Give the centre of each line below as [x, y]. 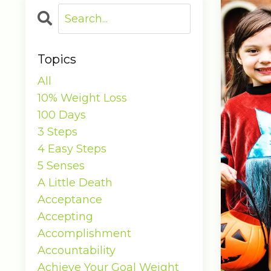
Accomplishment [84, 233]
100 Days [62, 115]
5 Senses [61, 166]
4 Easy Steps [72, 149]
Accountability [77, 250]
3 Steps [57, 132]
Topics [57, 59]
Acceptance [70, 200]
